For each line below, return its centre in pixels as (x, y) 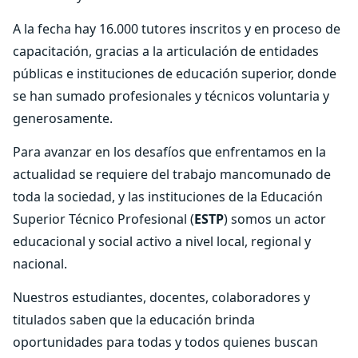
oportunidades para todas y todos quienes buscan (165, 342)
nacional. (40, 264)
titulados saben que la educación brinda (134, 320)
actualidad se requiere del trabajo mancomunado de (172, 174)
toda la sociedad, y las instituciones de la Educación (168, 197)
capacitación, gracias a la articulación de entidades (166, 51)
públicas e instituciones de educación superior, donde (175, 74)
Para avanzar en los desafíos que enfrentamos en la (169, 152)
